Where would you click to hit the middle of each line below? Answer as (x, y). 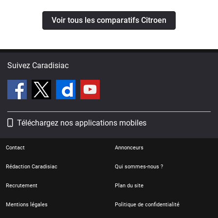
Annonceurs (129, 148)
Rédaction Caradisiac (32, 167)
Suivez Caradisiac (38, 66)
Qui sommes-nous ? (139, 167)
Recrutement (22, 186)
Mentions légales (27, 205)
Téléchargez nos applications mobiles (82, 123)
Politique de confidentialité (147, 205)
